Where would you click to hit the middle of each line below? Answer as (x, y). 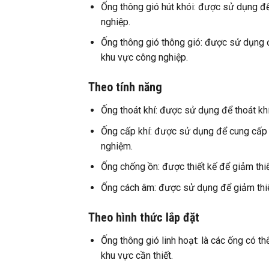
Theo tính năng (125, 87)
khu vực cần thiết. (137, 255)
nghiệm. (116, 146)
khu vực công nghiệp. (144, 58)
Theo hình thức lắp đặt (144, 217)
